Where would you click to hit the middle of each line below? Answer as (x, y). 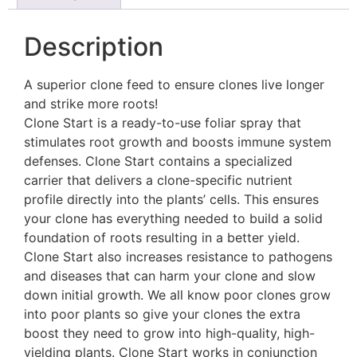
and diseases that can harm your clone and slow (170, 276)
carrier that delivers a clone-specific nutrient (158, 180)
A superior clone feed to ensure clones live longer (174, 85)
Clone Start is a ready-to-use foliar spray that (163, 123)
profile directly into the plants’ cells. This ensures (171, 200)
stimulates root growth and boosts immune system (178, 142)
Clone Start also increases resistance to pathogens (178, 257)
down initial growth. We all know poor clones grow (177, 295)
